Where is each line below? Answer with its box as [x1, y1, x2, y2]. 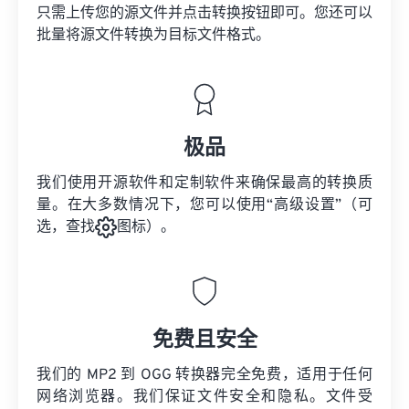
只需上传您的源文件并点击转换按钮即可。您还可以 [37, 5, 372, 23]
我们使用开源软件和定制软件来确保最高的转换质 [37, 174, 372, 193]
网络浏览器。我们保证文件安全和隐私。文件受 [37, 388, 372, 407]
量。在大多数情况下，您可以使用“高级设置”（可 [37, 196, 372, 215]
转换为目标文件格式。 [124, 26, 270, 45]
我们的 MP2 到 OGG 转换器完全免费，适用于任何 [37, 366, 372, 385]
